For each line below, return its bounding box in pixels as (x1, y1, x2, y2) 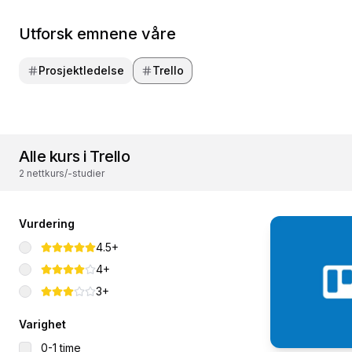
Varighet (19, 317, 66, 331)
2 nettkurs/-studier (19, 167, 104, 179)
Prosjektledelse (38, 64, 124, 77)
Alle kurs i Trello (19, 147, 130, 166)
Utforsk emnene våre (19, 24, 176, 43)
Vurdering (19, 217, 75, 230)
